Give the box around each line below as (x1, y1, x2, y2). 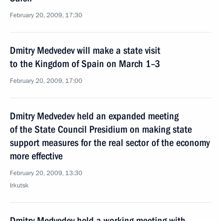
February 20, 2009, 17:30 (10, 11, 82, 20)
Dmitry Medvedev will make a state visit (10, 44, 160, 56)
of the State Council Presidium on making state (10, 123, 192, 135)
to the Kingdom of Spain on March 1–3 (10, 58, 160, 70)
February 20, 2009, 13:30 (10, 169, 82, 178)
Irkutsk (10, 181, 29, 190)
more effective (10, 150, 63, 162)
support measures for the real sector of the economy (10, 137, 210, 148)
